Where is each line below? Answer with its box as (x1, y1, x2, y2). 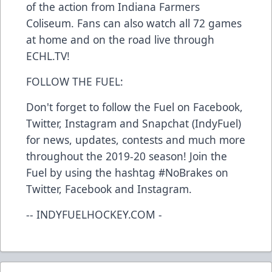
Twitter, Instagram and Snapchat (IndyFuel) (26, 116, 241, 131)
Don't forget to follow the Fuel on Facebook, (26, 100, 243, 115)
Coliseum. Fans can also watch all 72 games (26, 16, 242, 31)
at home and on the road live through (26, 32, 214, 47)
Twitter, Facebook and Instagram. (26, 182, 192, 197)
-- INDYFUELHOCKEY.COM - (26, 207, 162, 222)
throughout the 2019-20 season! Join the (26, 149, 227, 164)
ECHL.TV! (26, 49, 70, 64)
